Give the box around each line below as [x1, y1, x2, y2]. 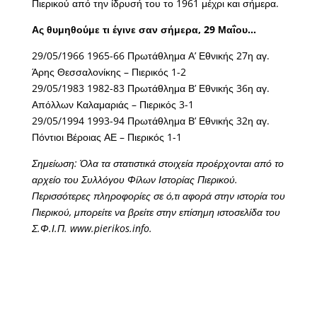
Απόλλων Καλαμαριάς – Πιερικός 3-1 [31, 97, 194, 111]
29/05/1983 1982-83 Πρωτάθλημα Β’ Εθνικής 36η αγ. [31, 81, 270, 95]
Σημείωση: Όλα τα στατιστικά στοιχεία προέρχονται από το [31, 156, 284, 170]
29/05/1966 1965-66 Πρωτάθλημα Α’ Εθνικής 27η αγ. [31, 48, 270, 62]
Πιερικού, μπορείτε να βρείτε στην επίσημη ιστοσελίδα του [31, 204, 280, 219]
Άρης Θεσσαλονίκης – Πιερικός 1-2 [31, 64, 186, 79]
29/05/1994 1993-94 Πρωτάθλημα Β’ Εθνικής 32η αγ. [31, 113, 270, 127]
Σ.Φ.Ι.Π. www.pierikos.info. [31, 221, 152, 235]
